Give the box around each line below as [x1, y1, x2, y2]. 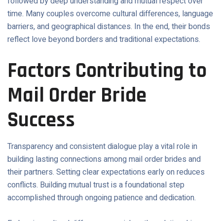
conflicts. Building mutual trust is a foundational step [7, 179, 184, 191]
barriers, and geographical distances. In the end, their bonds [7, 21, 210, 33]
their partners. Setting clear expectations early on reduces [7, 166, 205, 178]
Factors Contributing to [7, 58, 207, 84]
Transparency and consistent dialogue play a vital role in [7, 141, 197, 152]
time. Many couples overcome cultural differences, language [7, 8, 213, 20]
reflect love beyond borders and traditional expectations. [7, 34, 200, 45]
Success [7, 107, 75, 134]
